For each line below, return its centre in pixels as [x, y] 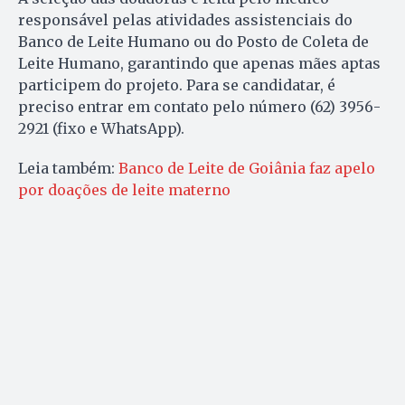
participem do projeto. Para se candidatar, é [177, 85]
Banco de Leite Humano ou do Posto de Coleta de [193, 41]
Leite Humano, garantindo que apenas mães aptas [199, 63]
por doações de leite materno [124, 189]
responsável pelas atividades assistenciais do [185, 19]
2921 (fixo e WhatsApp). [101, 128]
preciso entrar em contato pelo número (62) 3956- [199, 106]
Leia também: [68, 168]
